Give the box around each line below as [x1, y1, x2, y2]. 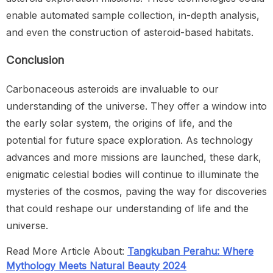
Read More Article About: [6, 245, 127, 258]
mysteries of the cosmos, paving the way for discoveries [6, 185, 267, 198]
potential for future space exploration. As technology [6, 134, 253, 147]
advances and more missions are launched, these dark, [6, 151, 261, 164]
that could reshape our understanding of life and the [6, 202, 249, 215]
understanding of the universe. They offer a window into [6, 100, 267, 113]
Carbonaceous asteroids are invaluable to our [6, 83, 219, 96]
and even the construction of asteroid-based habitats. [6, 26, 253, 38]
